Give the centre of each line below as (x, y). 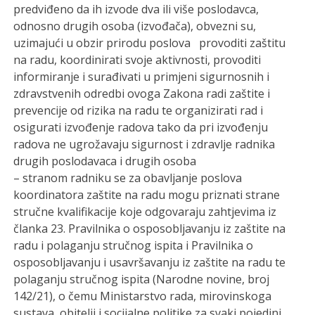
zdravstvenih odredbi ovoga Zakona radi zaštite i (142, 93)
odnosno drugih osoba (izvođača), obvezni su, (135, 26)
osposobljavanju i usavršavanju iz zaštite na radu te (150, 262)
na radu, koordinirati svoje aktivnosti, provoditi (137, 59)
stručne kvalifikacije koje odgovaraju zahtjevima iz (145, 211)
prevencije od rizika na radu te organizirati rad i (139, 110)
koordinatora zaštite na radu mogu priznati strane (147, 194)
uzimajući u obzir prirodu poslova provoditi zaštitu (150, 43)
